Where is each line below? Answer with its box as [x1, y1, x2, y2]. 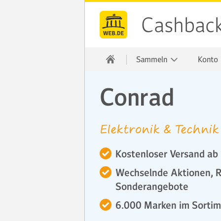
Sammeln [136, 54, 169, 64]
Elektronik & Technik [100, 121, 219, 137]
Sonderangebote [115, 180, 188, 193]
